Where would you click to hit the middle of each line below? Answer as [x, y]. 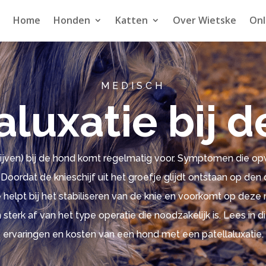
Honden [72, 20]
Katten [131, 20]
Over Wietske [204, 20]
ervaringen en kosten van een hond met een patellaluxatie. [133, 234]
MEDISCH [133, 85]
